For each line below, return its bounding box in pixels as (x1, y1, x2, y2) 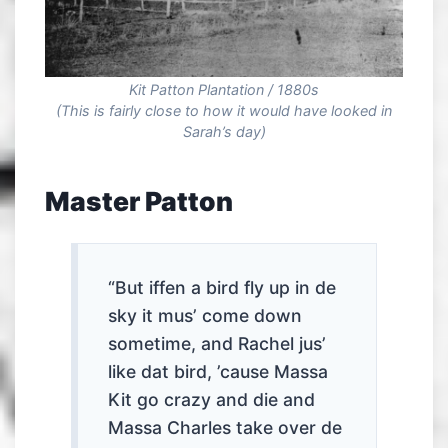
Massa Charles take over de (108, 417, 343, 439)
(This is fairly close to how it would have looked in (56, 102, 392, 120)
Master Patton (45, 185, 233, 218)
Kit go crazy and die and (108, 389, 316, 411)
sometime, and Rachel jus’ (108, 333, 327, 355)
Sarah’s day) (182, 123, 266, 141)
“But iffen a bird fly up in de (108, 277, 337, 299)
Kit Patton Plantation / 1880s (129, 81, 319, 99)
